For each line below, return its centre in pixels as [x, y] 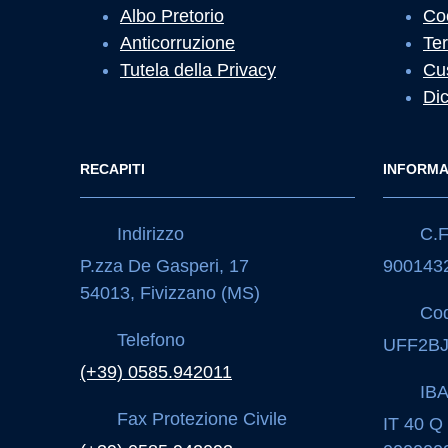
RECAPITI [112, 169]
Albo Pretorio [172, 16]
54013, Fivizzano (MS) [170, 293]
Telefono [148, 339]
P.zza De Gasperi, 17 [164, 266]
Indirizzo [148, 233]
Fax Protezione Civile [199, 418]
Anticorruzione [177, 43]
